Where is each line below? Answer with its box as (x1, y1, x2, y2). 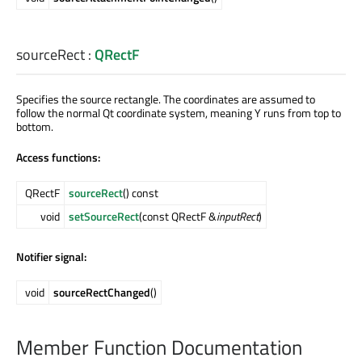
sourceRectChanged (53, 283, 150, 301)
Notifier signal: (16, 247, 86, 265)
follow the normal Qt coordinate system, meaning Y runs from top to (16, 103, 341, 121)
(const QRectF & (139, 207, 217, 225)
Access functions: (16, 148, 100, 166)
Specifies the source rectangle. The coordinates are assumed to (16, 90, 315, 107)
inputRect (217, 207, 259, 225)
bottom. (16, 117, 53, 135)
